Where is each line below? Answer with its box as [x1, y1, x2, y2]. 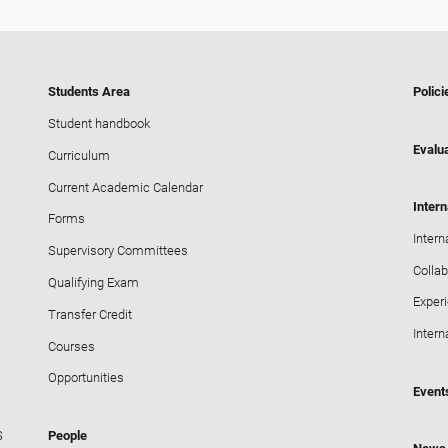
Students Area [48, 84, 131, 100]
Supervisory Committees [48, 243, 189, 259]
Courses [48, 338, 96, 354]
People [48, 427, 88, 443]
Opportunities [48, 370, 125, 386]
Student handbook [48, 115, 151, 131]
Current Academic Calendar [48, 179, 204, 195]
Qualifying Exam [48, 274, 140, 290]
